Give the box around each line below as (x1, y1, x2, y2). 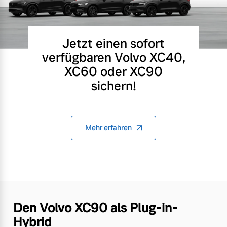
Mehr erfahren (85, 123, 132, 132)
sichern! (91, 78, 136, 94)
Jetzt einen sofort (62, 35, 165, 51)
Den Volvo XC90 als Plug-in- (13, 200, 178, 216)
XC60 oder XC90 (64, 63, 163, 80)
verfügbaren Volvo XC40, (42, 49, 185, 65)
